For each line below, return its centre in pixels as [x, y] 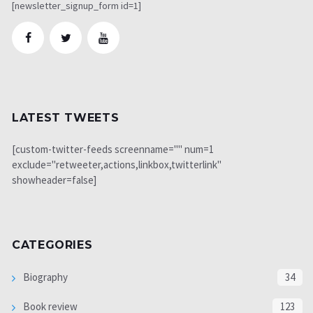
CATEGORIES [52, 245]
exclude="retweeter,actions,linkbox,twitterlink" [117, 164]
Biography [44, 277]
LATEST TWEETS [66, 117]
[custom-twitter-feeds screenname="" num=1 [113, 149]
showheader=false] [54, 180]
